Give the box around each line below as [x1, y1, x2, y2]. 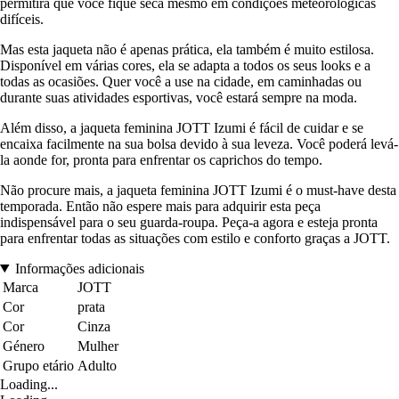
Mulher [77, 338, 118, 354]
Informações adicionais [14, 260, 144, 276]
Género [3, 338, 45, 354]
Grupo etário [3, 357, 74, 373]
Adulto [77, 357, 117, 373]
